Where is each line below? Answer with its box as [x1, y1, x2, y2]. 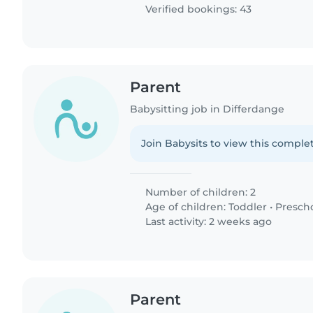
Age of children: [143, 201, 229, 214]
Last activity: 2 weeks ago [143, 215, 272, 228]
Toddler [228, 201, 268, 214]
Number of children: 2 [143, 186, 256, 199]
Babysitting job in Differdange [130, 103, 285, 116]
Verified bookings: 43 [143, 3, 252, 16]
